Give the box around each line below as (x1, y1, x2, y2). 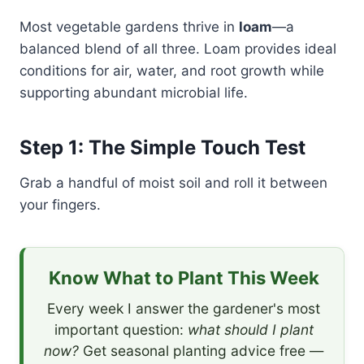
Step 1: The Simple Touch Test (19, 135, 305, 159)
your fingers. (19, 196, 101, 213)
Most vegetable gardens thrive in (19, 18, 239, 35)
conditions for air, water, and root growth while (19, 62, 324, 79)
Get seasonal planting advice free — (79, 342, 323, 360)
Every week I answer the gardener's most (47, 300, 320, 318)
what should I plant (187, 321, 314, 339)
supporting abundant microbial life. (19, 84, 248, 101)
